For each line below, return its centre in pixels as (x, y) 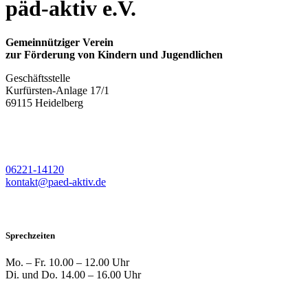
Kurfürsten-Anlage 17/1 (57, 90)
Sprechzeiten (30, 235)
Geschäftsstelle (38, 78)
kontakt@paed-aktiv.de (56, 182)
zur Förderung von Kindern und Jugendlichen (114, 54)
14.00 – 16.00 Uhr (99, 274)
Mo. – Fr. (26, 262)
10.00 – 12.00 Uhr (88, 262)
